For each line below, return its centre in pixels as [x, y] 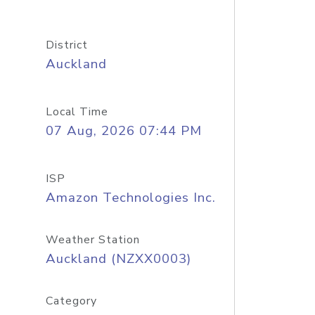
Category [71, 301]
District [66, 45]
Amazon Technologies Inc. [130, 198]
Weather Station [92, 240]
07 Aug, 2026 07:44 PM [123, 131]
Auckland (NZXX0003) [118, 259]
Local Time [77, 112]
